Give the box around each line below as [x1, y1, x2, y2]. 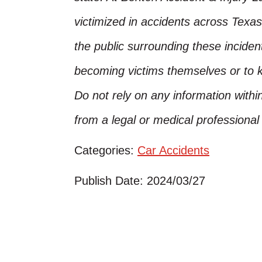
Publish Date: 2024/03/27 [74, 174, 205, 187]
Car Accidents [137, 144, 209, 157]
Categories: [74, 144, 137, 157]
